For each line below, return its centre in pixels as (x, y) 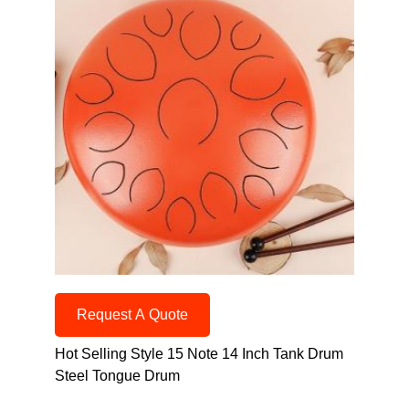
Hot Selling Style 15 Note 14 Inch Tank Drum (199, 353)
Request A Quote (132, 314)
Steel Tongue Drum (117, 375)
